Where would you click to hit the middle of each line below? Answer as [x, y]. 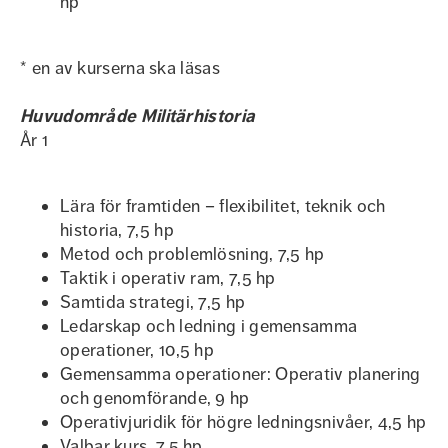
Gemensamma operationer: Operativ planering [240, 374]
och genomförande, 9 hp [157, 398]
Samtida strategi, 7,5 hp [153, 302]
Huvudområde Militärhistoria [138, 116]
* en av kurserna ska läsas [120, 68]
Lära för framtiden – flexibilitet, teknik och [223, 206]
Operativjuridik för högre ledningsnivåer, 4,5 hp [243, 422]
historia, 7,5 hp [117, 230]
